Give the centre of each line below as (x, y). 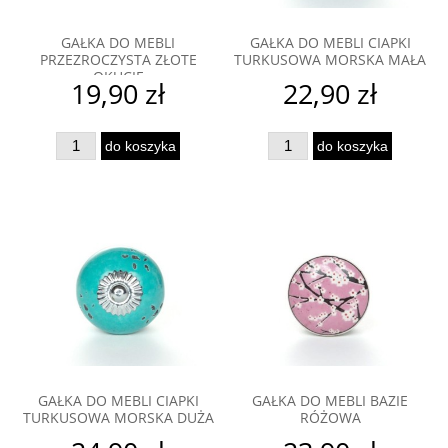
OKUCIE (118, 77)
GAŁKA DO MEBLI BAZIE (330, 401)
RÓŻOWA (330, 418)
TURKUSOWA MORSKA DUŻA (118, 418)
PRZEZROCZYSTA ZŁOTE (118, 60)
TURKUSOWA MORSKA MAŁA (330, 60)
